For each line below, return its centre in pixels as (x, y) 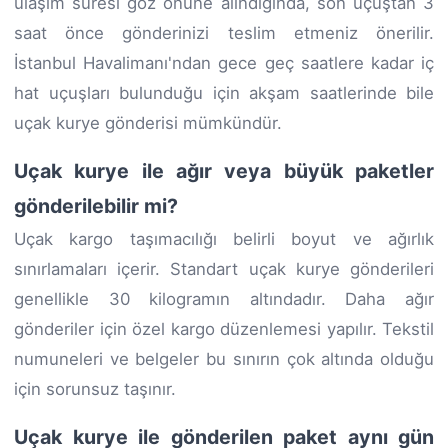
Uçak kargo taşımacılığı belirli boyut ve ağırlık (224, 238)
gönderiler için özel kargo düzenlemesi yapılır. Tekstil (224, 328)
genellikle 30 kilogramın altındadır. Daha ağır (224, 298)
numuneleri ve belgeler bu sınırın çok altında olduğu (224, 358)
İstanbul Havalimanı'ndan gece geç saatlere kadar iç (224, 62)
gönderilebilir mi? (96, 205)
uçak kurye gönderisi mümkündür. (148, 122)
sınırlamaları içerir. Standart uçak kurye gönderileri (224, 268)
